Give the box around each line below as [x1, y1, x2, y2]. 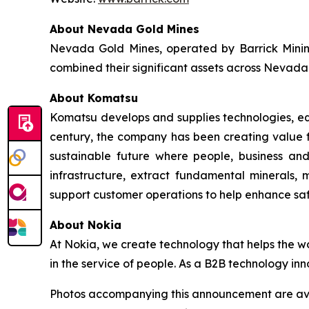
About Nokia [50, 218, 121, 232]
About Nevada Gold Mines [50, 22, 199, 37]
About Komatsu [50, 91, 138, 106]
